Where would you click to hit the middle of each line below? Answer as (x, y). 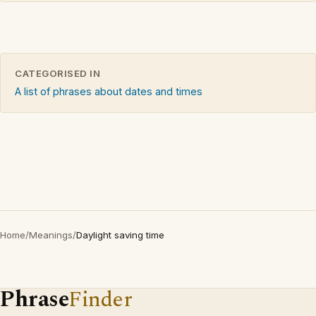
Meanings (51, 235)
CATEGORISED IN (58, 73)
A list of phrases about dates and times (109, 91)
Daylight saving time (120, 235)
